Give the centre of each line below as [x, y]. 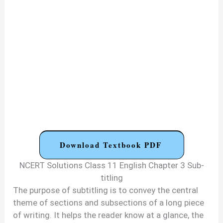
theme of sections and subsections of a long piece [109, 203]
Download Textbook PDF [111, 145]
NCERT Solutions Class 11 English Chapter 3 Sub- [111, 166]
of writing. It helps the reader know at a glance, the [109, 215]
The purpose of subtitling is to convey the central [106, 190]
